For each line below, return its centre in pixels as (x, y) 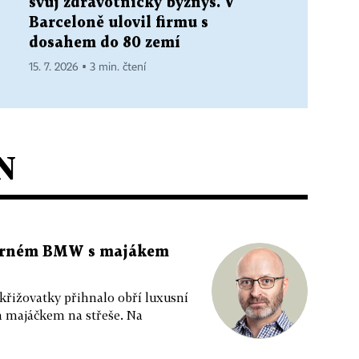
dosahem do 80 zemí (105, 42)
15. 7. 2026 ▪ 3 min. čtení (87, 67)
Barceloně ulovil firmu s (119, 22)
